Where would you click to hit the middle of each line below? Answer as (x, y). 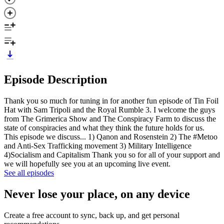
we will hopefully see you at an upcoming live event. (87, 163)
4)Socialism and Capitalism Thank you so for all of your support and (112, 154)
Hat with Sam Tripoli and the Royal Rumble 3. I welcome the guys (109, 109)
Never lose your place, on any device (97, 194)
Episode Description (55, 79)
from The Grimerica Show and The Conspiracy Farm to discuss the (110, 118)
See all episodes (29, 172)
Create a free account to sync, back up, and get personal (92, 215)
